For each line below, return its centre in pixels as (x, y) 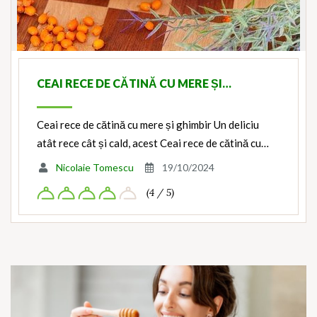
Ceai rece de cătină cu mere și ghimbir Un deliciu (148, 125)
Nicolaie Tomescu (94, 168)
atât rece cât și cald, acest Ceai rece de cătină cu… (153, 143)
